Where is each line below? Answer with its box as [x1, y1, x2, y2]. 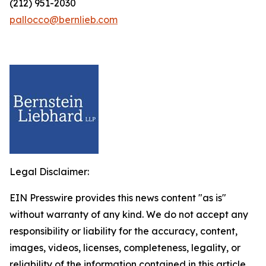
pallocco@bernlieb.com [9, 14, 118, 26]
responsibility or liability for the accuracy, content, [9, 225, 237, 237]
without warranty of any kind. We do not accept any [9, 208, 248, 220]
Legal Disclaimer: [9, 166, 89, 178]
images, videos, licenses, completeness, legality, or [9, 242, 240, 254]
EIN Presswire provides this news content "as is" [9, 192, 226, 204]
